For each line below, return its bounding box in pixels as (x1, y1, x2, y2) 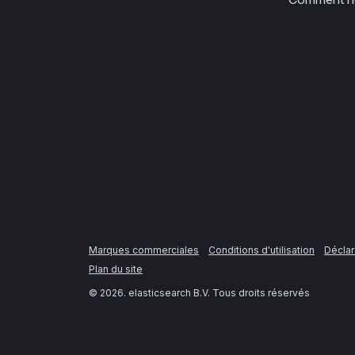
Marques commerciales (89, 243, 199, 256)
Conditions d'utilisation (208, 243, 315, 256)
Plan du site (89, 262, 143, 275)
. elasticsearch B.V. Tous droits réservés (124, 286, 310, 299)
